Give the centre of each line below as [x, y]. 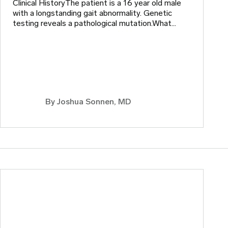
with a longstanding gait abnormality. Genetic [92, 13]
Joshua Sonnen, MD [94, 102]
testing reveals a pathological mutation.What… [94, 23]
